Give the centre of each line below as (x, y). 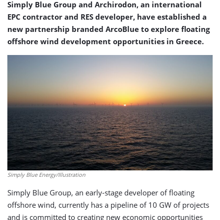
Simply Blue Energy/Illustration (46, 175)
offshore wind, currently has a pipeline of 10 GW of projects (108, 205)
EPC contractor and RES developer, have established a (107, 17)
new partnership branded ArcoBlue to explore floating (109, 29)
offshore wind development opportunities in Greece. (106, 41)
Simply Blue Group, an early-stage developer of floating (101, 193)
